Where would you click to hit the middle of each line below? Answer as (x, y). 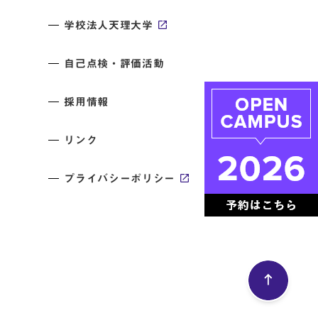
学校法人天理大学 (109, 26)
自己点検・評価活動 (114, 64)
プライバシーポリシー (120, 179)
